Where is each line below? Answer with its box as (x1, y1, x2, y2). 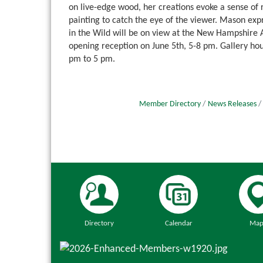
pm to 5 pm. (69, 55, 115, 65)
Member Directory (139, 100, 201, 109)
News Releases (208, 100, 257, 109)
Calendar (164, 219, 193, 227)
